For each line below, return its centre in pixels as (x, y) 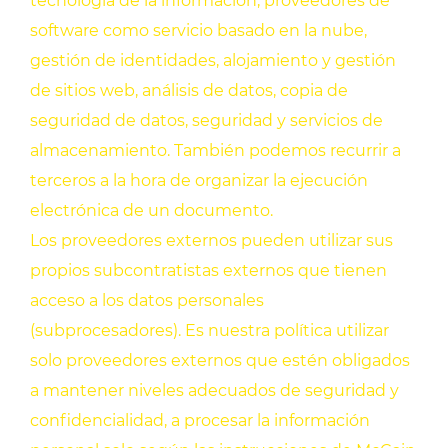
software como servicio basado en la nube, (198, 31)
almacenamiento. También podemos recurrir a (215, 151)
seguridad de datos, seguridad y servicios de (206, 121)
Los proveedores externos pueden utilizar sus (211, 241)
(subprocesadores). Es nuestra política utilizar (209, 331)
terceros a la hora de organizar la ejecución (199, 181)
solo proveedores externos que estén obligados (220, 361)
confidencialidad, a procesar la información (200, 421)
